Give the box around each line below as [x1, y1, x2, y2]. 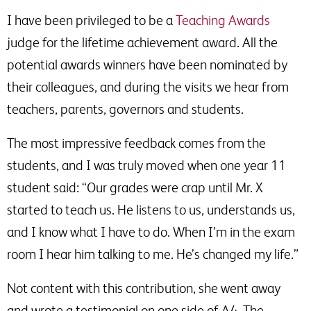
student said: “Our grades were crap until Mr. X [7, 180, 263, 195]
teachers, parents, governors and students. [7, 101, 244, 117]
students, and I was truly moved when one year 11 [7, 158, 286, 173]
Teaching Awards [176, 12, 270, 28]
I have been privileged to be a [7, 12, 176, 28]
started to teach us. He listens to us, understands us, [7, 202, 295, 217]
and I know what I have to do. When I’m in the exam [7, 224, 295, 239]
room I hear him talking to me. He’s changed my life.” [7, 246, 299, 262]
